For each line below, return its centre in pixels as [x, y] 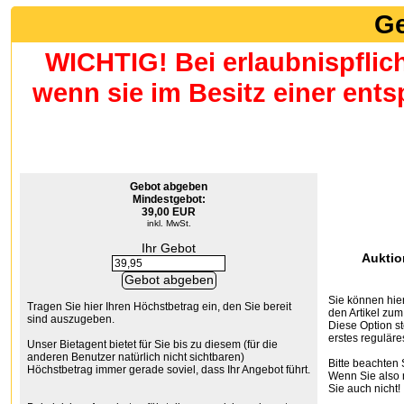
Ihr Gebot [169, 248]
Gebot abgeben [169, 187]
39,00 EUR [169, 212]
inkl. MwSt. [169, 223]
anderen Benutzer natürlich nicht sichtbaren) [136, 357]
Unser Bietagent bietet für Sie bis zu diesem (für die [152, 344]
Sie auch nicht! [364, 389]
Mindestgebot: [169, 199]
